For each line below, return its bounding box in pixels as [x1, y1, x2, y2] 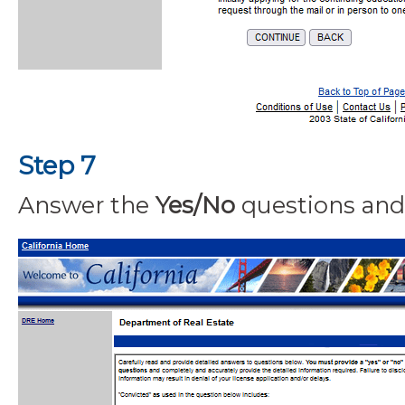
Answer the [18, 190, 155, 219]
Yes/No [155, 190, 235, 219]
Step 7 [18, 149, 96, 181]
